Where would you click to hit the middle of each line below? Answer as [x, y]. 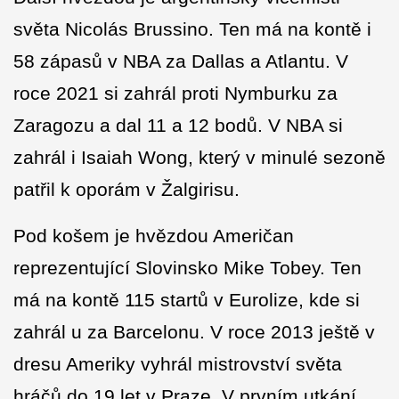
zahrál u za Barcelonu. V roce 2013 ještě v [194, 332]
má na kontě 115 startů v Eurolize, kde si [187, 300]
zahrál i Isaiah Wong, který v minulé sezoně [199, 158]
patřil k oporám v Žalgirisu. [126, 190]
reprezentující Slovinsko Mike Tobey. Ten [187, 268]
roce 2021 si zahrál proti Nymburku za [175, 94]
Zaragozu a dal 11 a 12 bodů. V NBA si [178, 126]
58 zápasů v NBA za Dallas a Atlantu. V [181, 61]
